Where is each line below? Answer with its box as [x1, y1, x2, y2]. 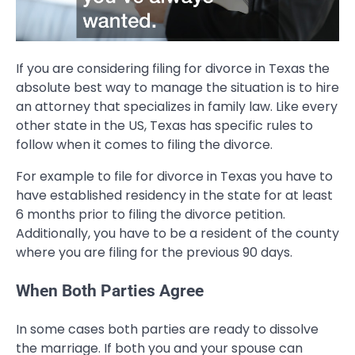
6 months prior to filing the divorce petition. [16, 205, 285, 224]
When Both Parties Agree [16, 281, 204, 300]
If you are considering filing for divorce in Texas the [16, 59, 330, 78]
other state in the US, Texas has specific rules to [16, 116, 313, 136]
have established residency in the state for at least [16, 186, 333, 205]
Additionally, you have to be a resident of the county [16, 224, 339, 243]
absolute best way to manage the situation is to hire [16, 78, 339, 97]
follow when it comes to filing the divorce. [16, 136, 273, 155]
